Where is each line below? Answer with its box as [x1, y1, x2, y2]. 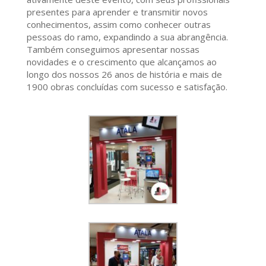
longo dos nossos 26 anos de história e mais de [26, 68, 222, 80]
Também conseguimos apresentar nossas [26, 43, 199, 55]
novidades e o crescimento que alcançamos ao [26, 55, 217, 68]
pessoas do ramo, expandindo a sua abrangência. [26, 30, 228, 43]
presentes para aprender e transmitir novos [26, 5, 208, 18]
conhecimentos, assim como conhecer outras [26, 18, 211, 30]
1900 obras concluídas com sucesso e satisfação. [26, 80, 227, 93]
